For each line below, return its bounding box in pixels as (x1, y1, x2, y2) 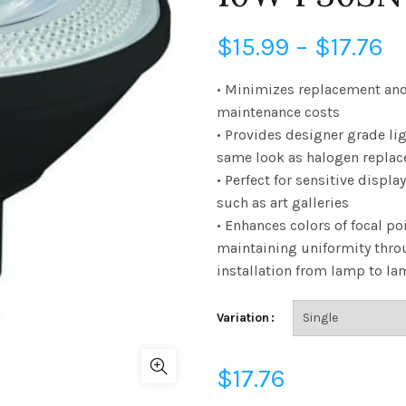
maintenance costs (217, 103, 340, 121)
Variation (217, 310, 269, 325)
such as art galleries (217, 194, 349, 211)
